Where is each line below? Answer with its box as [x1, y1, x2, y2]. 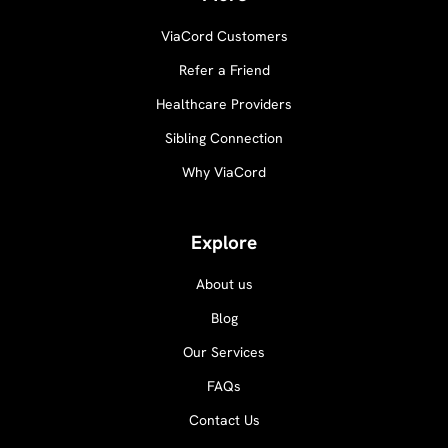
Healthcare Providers [156, 95, 292, 114]
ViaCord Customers [160, 27, 288, 46]
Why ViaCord [182, 163, 266, 182]
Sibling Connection [165, 129, 283, 148]
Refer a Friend [178, 61, 270, 80]
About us [195, 275, 253, 294]
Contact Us [188, 411, 260, 430]
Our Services [183, 343, 265, 362]
